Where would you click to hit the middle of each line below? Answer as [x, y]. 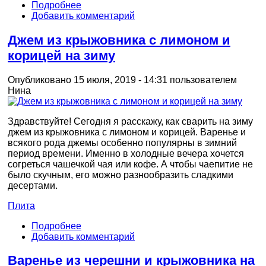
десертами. [33, 185]
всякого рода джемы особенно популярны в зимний [122, 142]
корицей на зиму [61, 56]
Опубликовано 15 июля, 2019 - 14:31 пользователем [122, 80]
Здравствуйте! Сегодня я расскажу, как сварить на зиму [130, 121]
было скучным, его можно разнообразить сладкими [121, 175]
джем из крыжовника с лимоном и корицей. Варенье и [127, 132]
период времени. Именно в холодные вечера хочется [126, 153]
